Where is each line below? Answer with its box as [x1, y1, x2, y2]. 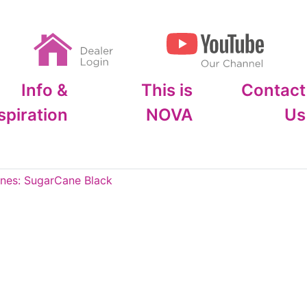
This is [141, 80, 193, 100]
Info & [21, 80, 69, 100]
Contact [241, 80, 306, 100]
